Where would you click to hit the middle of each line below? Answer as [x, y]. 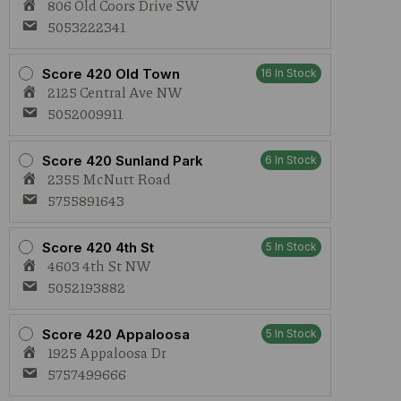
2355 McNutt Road [109, 179]
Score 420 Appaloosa [116, 334]
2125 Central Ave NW [115, 92]
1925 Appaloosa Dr [107, 352]
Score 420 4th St [98, 247]
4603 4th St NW [99, 265]
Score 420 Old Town [111, 73]
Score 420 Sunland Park [123, 160]
